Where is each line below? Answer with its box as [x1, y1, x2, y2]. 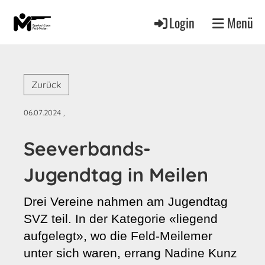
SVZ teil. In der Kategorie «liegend [24, 212, 218, 226]
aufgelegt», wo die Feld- [24, 229, 160, 243]
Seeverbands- [24, 137, 151, 160]
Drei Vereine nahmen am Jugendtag [24, 195, 228, 209]
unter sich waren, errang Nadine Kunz [24, 246, 237, 260]
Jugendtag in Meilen [24, 163, 208, 186]
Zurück [31, 79, 62, 91]
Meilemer [160, 229, 212, 243]
